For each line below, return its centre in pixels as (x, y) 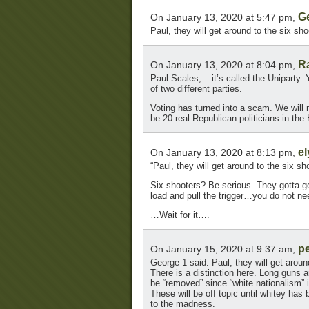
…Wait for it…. (180, 215)
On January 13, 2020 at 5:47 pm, (224, 18)
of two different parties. (196, 89)
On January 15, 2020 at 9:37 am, (224, 249)
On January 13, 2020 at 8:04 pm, (224, 65)
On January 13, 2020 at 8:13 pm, (224, 153)
